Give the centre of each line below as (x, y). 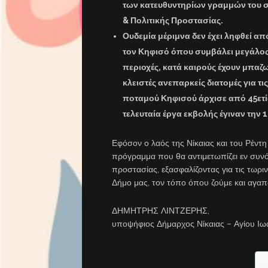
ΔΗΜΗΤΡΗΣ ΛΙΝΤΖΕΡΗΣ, (161, 211)
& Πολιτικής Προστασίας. (173, 21)
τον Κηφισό (146, 52)
